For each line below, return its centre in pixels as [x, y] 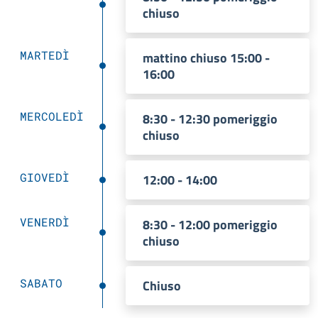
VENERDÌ [45, 222]
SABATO [41, 283]
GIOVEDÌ [45, 177]
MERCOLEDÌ [52, 116]
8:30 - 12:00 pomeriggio [210, 225]
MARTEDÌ [45, 55]
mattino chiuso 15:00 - [206, 58]
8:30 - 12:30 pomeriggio [210, 119]
